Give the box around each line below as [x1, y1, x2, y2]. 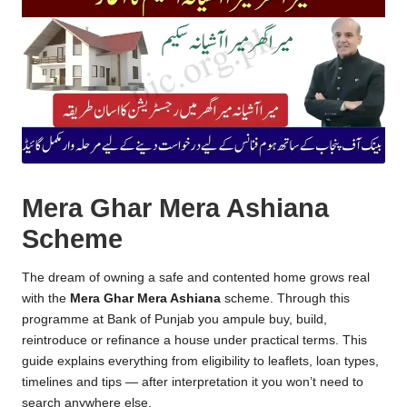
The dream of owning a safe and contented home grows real [22, 271, 370, 285]
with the [22, 292, 70, 306]
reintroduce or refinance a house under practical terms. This [22, 333, 367, 348]
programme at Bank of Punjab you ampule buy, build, [22, 313, 327, 327]
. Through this [270, 292, 350, 306]
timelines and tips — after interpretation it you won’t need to [22, 375, 363, 390]
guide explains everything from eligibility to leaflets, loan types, [22, 354, 379, 369]
